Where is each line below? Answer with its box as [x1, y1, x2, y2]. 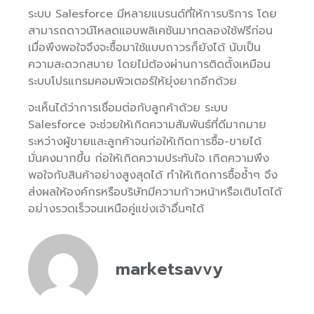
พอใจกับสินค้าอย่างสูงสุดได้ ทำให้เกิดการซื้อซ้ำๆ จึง [28, 166, 278, 184]
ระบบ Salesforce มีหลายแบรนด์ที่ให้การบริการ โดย [28, 5, 277, 22]
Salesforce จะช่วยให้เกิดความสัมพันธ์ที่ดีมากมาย [28, 116, 266, 133]
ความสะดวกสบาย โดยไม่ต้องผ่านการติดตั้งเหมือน [28, 55, 271, 73]
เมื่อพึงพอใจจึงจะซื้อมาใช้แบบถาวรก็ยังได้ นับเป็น [28, 39, 261, 56]
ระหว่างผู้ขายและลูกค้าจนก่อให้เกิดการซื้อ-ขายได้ [28, 132, 261, 150]
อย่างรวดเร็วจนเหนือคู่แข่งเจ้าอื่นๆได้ [28, 200, 204, 217]
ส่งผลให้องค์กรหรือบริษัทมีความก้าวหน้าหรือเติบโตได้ [28, 183, 282, 200]
